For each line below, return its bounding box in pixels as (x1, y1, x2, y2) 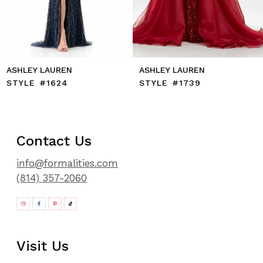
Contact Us (16, 132, 92, 149)
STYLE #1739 (139, 77, 201, 87)
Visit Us (16, 237, 69, 254)
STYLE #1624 (6, 77, 69, 87)
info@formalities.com (16, 157, 119, 169)
